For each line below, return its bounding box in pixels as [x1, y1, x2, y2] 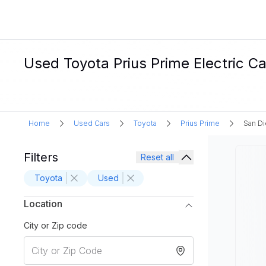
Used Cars [74, 119, 110, 128]
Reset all [141, 152, 174, 162]
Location [24, 198, 62, 210]
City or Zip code [24, 220, 87, 230]
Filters [24, 150, 58, 164]
